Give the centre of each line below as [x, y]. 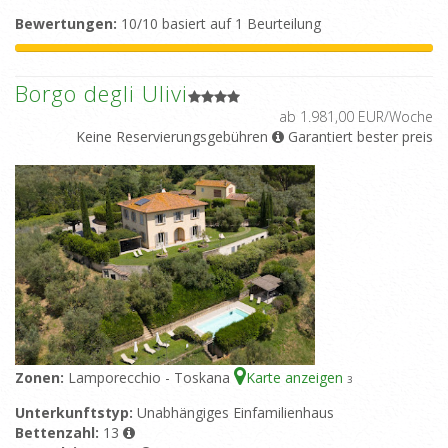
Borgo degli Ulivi [101, 93]
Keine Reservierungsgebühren [172, 137]
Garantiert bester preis [358, 137]
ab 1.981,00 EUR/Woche [356, 117]
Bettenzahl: [59, 433]
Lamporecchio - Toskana [151, 378]
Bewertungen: [66, 24]
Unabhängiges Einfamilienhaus [235, 413]
